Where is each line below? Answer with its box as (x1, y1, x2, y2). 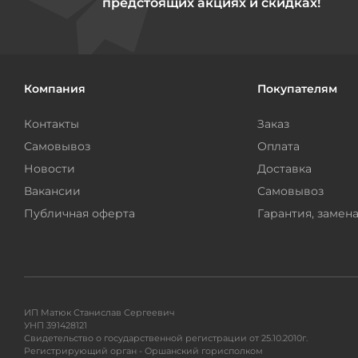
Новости (24, 161, 75, 177)
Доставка (257, 161, 312, 177)
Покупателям (257, 82, 337, 97)
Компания (24, 82, 86, 97)
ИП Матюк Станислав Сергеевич (24, 307, 175, 318)
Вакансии (24, 184, 81, 199)
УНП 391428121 (24, 320, 87, 331)
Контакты (24, 117, 79, 132)
